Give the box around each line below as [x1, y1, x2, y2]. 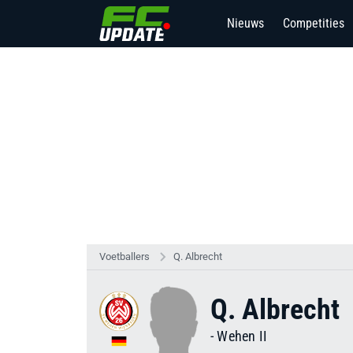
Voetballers [99, 251, 150, 262]
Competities [283, 16, 344, 31]
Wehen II [217, 328, 268, 344]
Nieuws [227, 16, 264, 31]
